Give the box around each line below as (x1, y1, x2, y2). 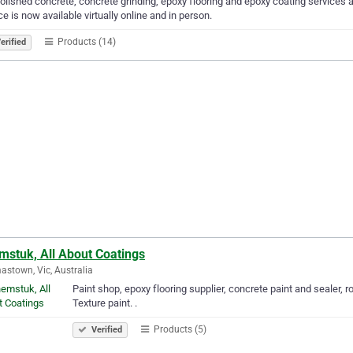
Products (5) (151, 323, 206, 335)
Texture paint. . (72, 296, 137, 309)
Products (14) (55, 35, 116, 47)
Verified (89, 324, 122, 335)
